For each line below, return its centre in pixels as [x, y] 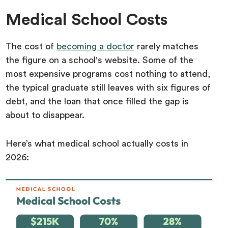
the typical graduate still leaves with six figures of [108, 88]
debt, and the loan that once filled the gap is [97, 102]
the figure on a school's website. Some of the [100, 60]
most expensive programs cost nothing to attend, [108, 74]
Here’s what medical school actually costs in [97, 144]
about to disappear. [47, 115]
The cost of [31, 47]
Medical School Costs [87, 20]
